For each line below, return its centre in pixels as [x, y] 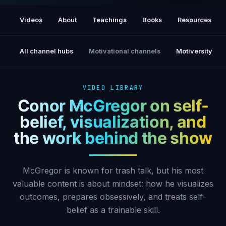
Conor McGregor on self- [113, 105]
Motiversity [194, 51]
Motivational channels [125, 51]
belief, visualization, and [113, 122]
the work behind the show [113, 138]
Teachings [109, 20]
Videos [31, 20]
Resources [194, 20]
